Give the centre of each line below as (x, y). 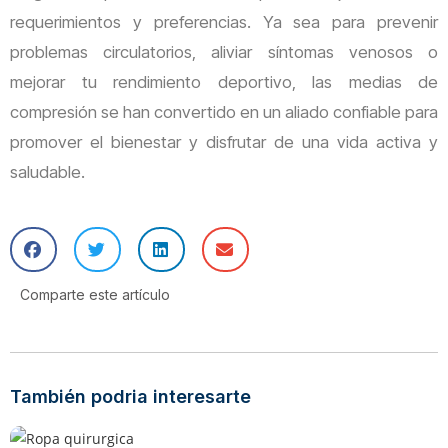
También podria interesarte (130, 396)
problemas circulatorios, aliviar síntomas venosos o (224, 51)
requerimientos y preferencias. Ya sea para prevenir (224, 21)
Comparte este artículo (97, 294)
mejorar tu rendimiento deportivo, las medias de (224, 81)
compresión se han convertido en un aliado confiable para (224, 111)
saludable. (47, 171)
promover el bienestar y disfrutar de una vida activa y (224, 141)
